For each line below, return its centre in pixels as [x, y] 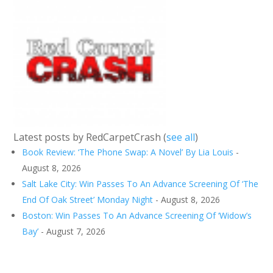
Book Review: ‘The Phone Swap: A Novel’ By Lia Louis [128, 152]
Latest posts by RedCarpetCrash [89, 137]
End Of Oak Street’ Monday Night [88, 200]
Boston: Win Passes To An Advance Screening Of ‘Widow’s [137, 215]
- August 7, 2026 [72, 231]
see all [181, 137]
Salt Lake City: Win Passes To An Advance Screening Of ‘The [140, 184]
